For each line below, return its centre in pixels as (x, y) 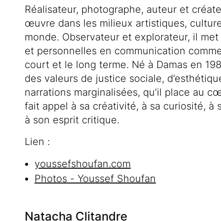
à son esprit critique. (72, 120)
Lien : (37, 142)
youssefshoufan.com (83, 164)
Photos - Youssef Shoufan (95, 179)
